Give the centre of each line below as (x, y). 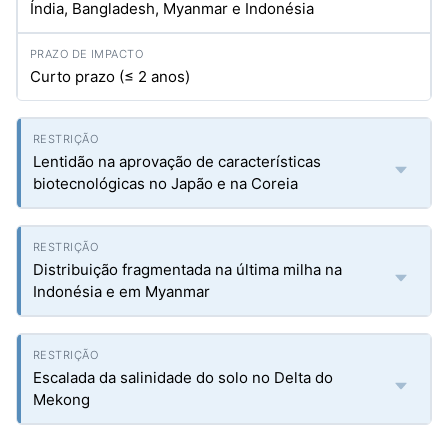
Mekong (61, 399)
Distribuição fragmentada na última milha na (187, 269)
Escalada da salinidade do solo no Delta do (183, 377)
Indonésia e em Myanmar (121, 291)
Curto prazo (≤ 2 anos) (110, 76)
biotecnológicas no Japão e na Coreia (165, 183)
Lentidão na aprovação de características (177, 161)
